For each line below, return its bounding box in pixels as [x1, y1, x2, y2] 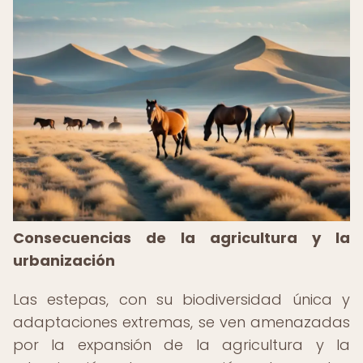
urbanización [13, 250, 115, 271]
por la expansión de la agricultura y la [13, 335, 350, 355]
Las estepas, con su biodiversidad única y [13, 289, 350, 310]
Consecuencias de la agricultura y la [13, 228, 350, 248]
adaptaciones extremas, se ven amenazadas [13, 312, 350, 332]
